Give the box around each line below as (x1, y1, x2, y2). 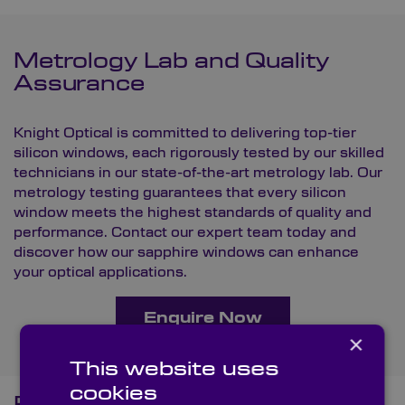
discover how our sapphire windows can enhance (14, 245, 359, 260)
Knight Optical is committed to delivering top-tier (14, 126, 356, 141)
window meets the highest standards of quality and (14, 205, 372, 221)
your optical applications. (14, 265, 187, 280)
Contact (111, 225, 171, 240)
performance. (14, 225, 111, 240)
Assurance (14, 75, 145, 95)
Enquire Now (143, 311, 262, 326)
